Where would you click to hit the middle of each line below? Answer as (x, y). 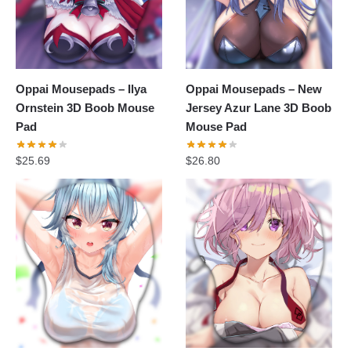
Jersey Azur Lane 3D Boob (259, 107)
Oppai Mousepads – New (254, 89)
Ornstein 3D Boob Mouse (85, 107)
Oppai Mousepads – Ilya (81, 89)
